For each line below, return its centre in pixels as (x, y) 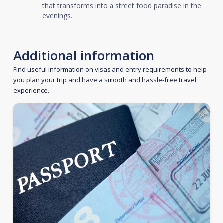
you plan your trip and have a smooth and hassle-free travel (105, 79)
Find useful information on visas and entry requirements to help (110, 69)
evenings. (57, 15)
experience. (31, 90)
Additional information (84, 55)
